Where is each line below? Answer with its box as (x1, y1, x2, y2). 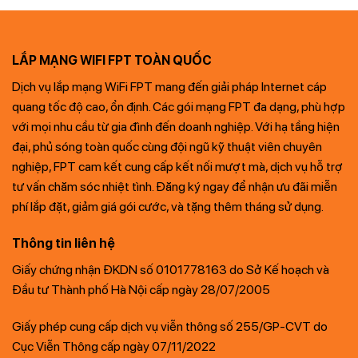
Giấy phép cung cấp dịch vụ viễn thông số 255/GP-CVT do (12, 318, 328, 334)
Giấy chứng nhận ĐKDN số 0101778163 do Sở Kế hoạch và (12, 262, 329, 278)
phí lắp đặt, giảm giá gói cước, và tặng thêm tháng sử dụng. (12, 199, 324, 215)
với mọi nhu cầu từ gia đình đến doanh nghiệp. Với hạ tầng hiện (12, 119, 340, 135)
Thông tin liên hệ (12, 236, 115, 252)
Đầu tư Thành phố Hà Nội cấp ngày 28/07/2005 (12, 282, 270, 298)
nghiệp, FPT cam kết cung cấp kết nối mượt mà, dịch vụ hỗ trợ (12, 159, 343, 175)
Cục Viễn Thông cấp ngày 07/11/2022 (12, 338, 216, 354)
